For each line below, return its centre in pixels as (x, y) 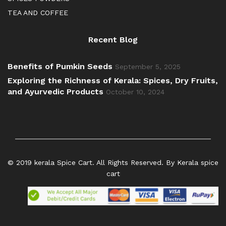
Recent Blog (113, 40)
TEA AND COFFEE (38, 13)
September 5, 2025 (148, 67)
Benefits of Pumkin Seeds (60, 67)
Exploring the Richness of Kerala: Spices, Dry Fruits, (113, 81)
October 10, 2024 (135, 92)
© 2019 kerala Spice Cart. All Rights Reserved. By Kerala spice (113, 163)
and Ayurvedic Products (55, 92)
